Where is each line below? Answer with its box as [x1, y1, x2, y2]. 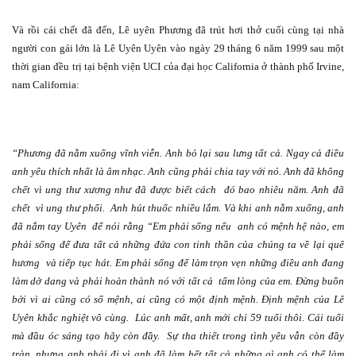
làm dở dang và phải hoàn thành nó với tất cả [12, 275, 214, 288]
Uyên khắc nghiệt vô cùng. [12, 311, 130, 324]
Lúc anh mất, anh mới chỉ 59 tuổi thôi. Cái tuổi [134, 311, 344, 324]
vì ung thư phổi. [35, 202, 106, 215]
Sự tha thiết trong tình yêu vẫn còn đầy [167, 330, 345, 342]
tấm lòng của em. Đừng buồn [218, 275, 345, 288]
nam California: [12, 79, 79, 91]
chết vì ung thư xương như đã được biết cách [12, 184, 217, 196]
